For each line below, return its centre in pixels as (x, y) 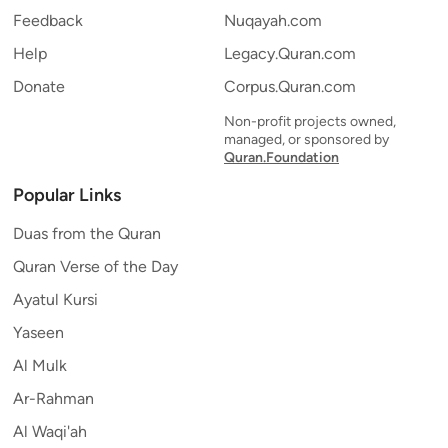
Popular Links (67, 195)
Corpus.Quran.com (290, 86)
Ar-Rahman (53, 398)
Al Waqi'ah (50, 431)
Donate (39, 86)
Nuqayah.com (273, 20)
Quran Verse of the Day (95, 266)
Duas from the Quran (87, 233)
